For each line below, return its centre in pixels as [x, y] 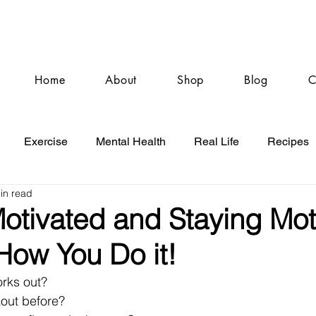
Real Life [217, 141]
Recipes [288, 141]
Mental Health [131, 141]
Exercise [46, 141]
